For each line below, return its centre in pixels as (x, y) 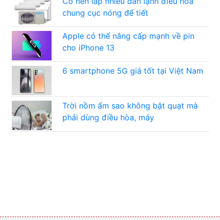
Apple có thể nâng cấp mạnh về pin (129, 36)
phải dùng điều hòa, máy (109, 118)
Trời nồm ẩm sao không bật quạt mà (130, 106)
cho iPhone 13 (89, 48)
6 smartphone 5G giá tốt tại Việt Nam (133, 71)
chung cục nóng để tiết (106, 13)
